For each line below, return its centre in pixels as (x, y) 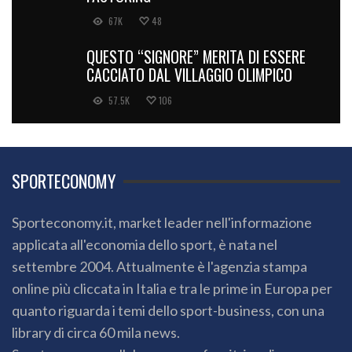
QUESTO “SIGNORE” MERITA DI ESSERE (196, 57)
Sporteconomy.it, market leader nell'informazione (162, 223)
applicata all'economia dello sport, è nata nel (145, 245)
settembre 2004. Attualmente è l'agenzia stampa (159, 267)
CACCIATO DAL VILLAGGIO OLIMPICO (189, 75)
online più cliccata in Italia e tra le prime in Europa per (172, 289)
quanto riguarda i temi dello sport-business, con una (168, 311)
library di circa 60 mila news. (96, 333)
